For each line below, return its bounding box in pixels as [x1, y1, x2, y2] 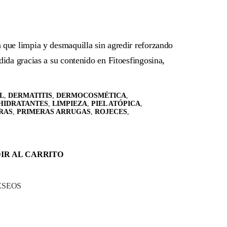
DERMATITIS [8, 91, 52, 99]
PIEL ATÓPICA [91, 99, 140, 107]
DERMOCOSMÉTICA [56, 91, 126, 99]
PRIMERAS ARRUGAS [17, 107, 91, 116]
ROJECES [95, 107, 127, 116]
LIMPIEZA [52, 99, 87, 107]
